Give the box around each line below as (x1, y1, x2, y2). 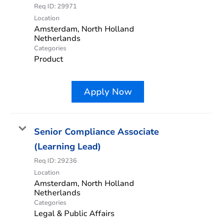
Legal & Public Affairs (34, 208, 114, 219)
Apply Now (84, 85, 132, 98)
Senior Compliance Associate (34, 125, 159, 138)
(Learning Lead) (34, 140, 101, 152)
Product (34, 53, 63, 65)
